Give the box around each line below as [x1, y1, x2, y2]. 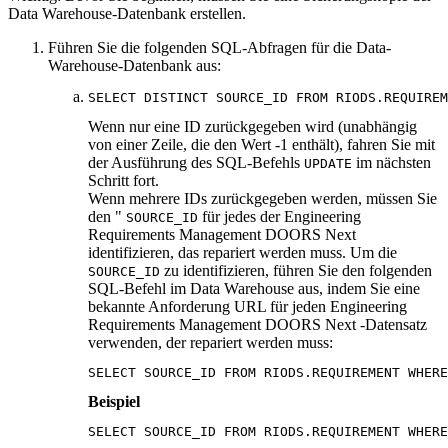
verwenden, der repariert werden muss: [88, 334, 333, 352]
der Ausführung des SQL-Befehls [88, 154, 304, 172]
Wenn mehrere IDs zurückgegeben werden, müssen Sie [88, 190, 437, 208]
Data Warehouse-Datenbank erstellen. [8, 5, 246, 23]
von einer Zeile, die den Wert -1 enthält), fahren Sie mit [88, 136, 435, 154]
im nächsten [352, 154, 431, 172]
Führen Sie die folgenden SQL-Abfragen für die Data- [48, 39, 391, 57]
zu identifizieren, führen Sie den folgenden [160, 262, 432, 280]
